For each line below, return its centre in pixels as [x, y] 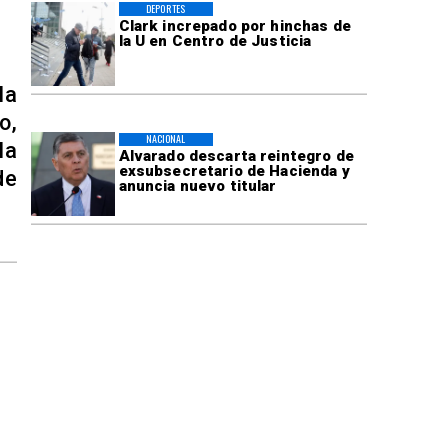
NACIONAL [165, 139]
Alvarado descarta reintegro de [236, 156]
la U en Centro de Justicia [215, 40]
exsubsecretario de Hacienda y [234, 171]
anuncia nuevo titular [197, 186]
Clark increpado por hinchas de [234, 25]
